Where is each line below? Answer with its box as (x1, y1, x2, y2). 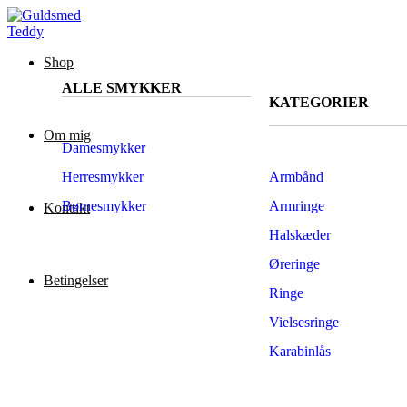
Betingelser (44, 273, 108, 288)
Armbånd (269, 169, 323, 184)
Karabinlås (269, 343, 331, 359)
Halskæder (269, 227, 331, 243)
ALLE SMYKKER (62, 80, 182, 95)
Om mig (44, 127, 91, 143)
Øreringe (269, 256, 320, 272)
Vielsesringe (269, 314, 339, 330)
